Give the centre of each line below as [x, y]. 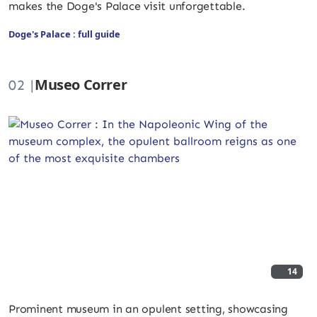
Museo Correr [81, 84]
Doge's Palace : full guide [64, 34]
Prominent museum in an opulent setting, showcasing [149, 309]
